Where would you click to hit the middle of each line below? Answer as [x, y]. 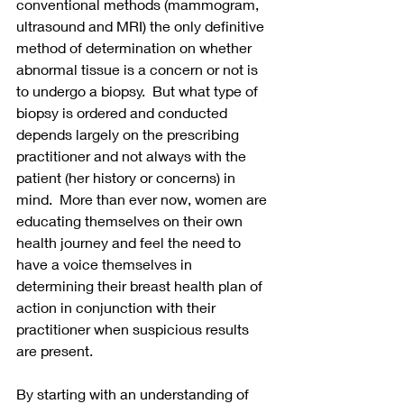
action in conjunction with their [118, 308]
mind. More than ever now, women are [143, 199]
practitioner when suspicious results [134, 329]
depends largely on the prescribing [129, 134]
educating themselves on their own [131, 221]
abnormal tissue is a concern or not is [139, 69]
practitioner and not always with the [133, 156]
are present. [55, 351]
